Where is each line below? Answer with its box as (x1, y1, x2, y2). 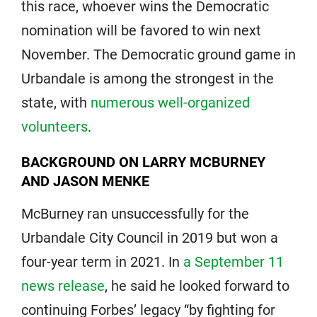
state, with (21, 93, 91, 111)
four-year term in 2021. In (21, 253, 183, 270)
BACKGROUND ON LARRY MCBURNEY (21, 153, 265, 171)
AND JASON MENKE (21, 172, 149, 190)
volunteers (21, 117, 88, 135)
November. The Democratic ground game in (21, 45, 296, 63)
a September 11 (183, 253, 284, 270)
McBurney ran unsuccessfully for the (21, 204, 249, 222)
